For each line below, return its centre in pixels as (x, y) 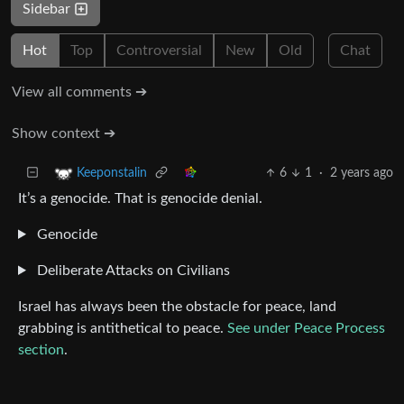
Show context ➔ (64, 133)
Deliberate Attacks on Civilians (131, 270)
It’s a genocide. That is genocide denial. (140, 198)
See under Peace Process (306, 328)
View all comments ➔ (79, 92)
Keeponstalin (112, 173)
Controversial (159, 50)
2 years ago (362, 173)
